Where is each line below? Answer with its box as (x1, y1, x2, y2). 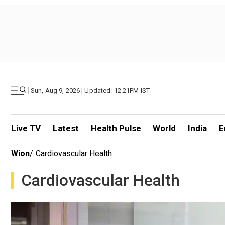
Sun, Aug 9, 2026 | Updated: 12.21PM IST (31, 87, 150, 94)
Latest (52, 123, 79, 133)
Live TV (11, 123, 41, 133)
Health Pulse (90, 123, 141, 133)
